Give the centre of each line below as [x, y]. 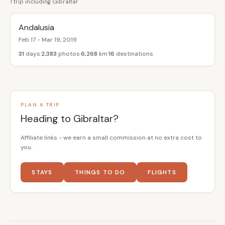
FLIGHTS [162, 173]
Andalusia [36, 27]
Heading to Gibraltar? [70, 119]
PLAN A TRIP [40, 105]
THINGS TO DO [100, 173]
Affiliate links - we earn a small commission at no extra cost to [111, 138]
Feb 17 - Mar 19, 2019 [48, 40]
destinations [134, 54]
